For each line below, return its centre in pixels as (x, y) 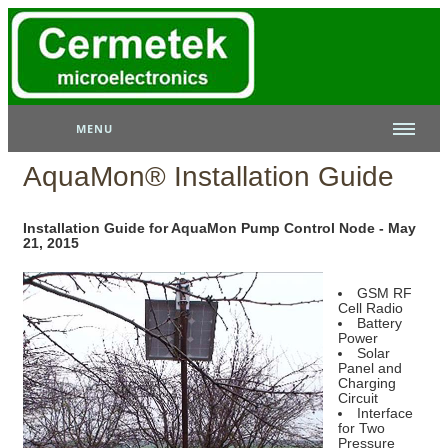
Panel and (370, 368)
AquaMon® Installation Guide (208, 176)
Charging (367, 383)
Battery (379, 323)
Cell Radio (370, 308)
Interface (385, 413)
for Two (361, 428)
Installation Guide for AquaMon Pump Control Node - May (219, 227)
